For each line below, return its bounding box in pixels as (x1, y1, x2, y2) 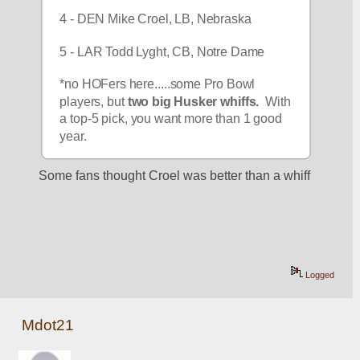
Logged (303, 270, 335, 280)
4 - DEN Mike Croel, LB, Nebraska (59, 12, 252, 27)
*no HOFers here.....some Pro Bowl (59, 77, 256, 92)
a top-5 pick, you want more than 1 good (59, 112, 283, 126)
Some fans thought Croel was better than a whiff (39, 168, 311, 182)
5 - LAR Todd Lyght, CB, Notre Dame (59, 45, 265, 59)
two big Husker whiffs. (128, 95, 260, 108)
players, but (59, 95, 129, 108)
